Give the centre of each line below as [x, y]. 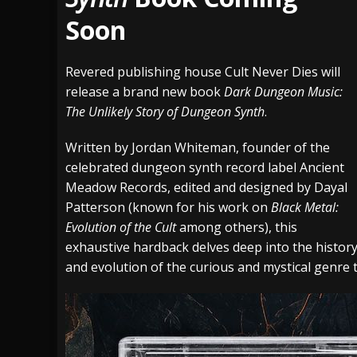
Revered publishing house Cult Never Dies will [203, 71]
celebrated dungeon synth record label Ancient [205, 167]
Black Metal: [305, 207]
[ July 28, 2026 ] [193, 53]
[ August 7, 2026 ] [198, 80]
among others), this [237, 227]
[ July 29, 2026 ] [193, 26]
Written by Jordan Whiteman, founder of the [198, 147]
